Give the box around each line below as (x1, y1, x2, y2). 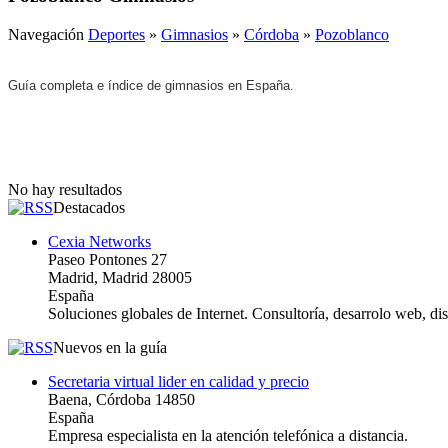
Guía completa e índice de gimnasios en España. (8, 77, 294, 93)
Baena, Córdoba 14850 (48, 390, 195, 408)
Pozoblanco (315, 25, 389, 43)
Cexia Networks (48, 232, 151, 250)
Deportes (88, 25, 145, 43)
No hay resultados (8, 180, 122, 198)
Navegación (8, 25, 88, 43)
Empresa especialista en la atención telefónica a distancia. (48, 426, 408, 444)
